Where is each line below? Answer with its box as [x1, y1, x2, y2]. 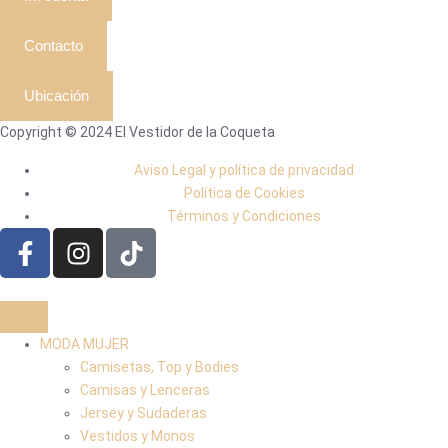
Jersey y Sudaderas [80, 405, 207, 422]
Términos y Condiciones [167, 208, 321, 225]
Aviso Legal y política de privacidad [134, 162, 354, 179]
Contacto [24, 37, 83, 55]
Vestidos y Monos [80, 428, 195, 445]
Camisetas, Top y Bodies [80, 359, 239, 376]
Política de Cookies [183, 185, 305, 202]
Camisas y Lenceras [80, 382, 210, 399]
